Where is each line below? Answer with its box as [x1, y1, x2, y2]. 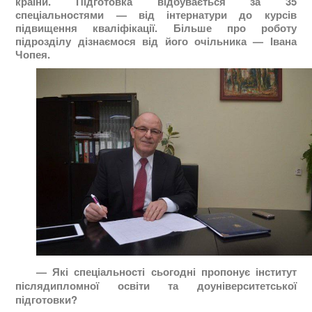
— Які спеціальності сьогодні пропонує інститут [36, 263, 297, 279]
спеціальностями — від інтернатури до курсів [15, 7, 297, 23]
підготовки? [15, 291, 78, 307]
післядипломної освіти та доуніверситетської [15, 277, 297, 293]
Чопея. [15, 47, 51, 63]
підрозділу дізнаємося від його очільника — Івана [15, 33, 297, 49]
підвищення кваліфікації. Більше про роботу [15, 20, 297, 36]
